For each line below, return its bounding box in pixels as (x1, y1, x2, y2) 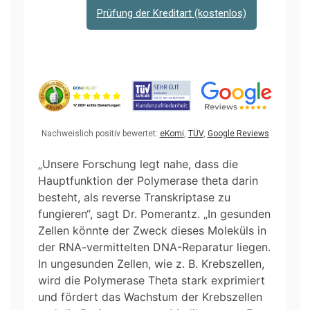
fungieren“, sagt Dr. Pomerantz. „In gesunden (38, 206, 271, 221)
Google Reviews (207, 128, 269, 138)
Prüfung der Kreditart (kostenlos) (96, 6, 246, 19)
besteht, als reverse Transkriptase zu (38, 190, 230, 204)
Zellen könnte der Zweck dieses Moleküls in (38, 223, 266, 237)
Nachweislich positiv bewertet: (41, 128, 160, 138)
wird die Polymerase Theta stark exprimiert (38, 273, 265, 287)
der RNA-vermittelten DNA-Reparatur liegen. (38, 239, 271, 254)
